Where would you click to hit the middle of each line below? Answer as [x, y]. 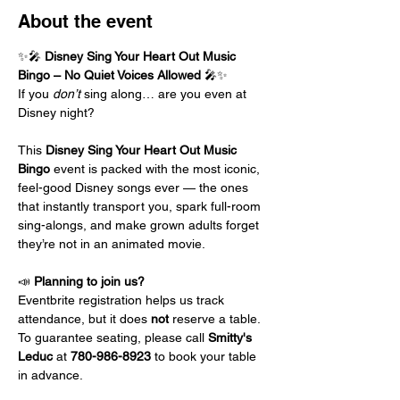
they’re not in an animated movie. [112, 244]
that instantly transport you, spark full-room [141, 206]
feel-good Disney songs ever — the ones [135, 187]
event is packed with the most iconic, [157, 169]
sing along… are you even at [165, 94]
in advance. [50, 375]
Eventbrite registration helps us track [123, 300]
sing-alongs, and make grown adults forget [140, 225]
